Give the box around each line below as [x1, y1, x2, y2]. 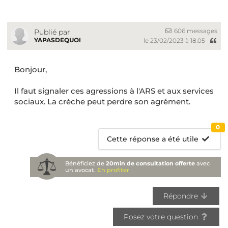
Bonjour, [14, 64, 47, 74]
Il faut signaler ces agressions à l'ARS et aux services [14, 85, 214, 96]
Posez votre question [123, 212, 200, 222]
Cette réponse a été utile [107, 134, 199, 144]
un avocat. [65, 166, 98, 174]
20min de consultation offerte [106, 159, 195, 167]
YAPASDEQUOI [34, 36, 81, 44]
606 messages [173, 27, 217, 35]
